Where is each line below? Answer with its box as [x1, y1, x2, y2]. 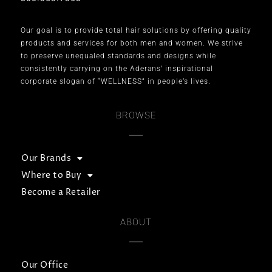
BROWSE [115, 109, 157, 121]
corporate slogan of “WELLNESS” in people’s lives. [21, 76, 211, 86]
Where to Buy [21, 169, 81, 181]
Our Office [21, 259, 68, 271]
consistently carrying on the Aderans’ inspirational [21, 64, 213, 73]
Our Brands [21, 152, 71, 164]
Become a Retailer [21, 186, 101, 198]
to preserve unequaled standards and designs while [21, 51, 216, 60]
